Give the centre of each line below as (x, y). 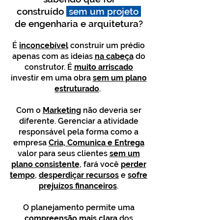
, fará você (100, 164)
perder (133, 164)
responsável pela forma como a (79, 132)
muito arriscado (103, 67)
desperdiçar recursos (79, 175)
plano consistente (45, 164)
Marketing (62, 110)
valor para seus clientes (63, 153)
